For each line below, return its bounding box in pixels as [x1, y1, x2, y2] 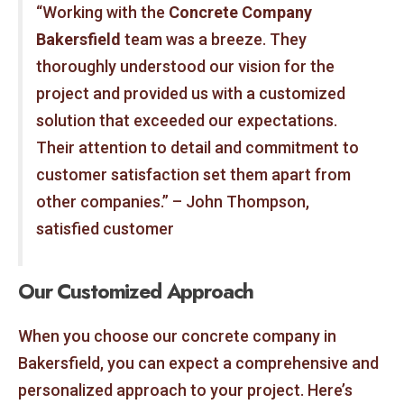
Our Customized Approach [18, 276, 254, 308]
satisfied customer [35, 218, 174, 238]
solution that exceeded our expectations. [35, 110, 337, 130]
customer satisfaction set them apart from [35, 164, 351, 184]
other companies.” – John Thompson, [35, 191, 309, 211]
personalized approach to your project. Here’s [18, 381, 353, 400]
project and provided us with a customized [35, 83, 345, 103]
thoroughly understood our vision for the [35, 56, 335, 76]
